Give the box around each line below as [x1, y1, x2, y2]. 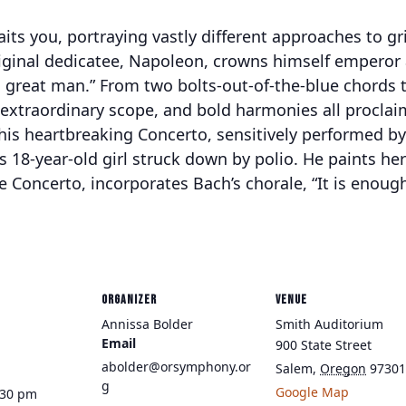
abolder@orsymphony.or [101, 358, 251, 375]
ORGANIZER [101, 292, 157, 307]
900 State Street [275, 336, 372, 353]
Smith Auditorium [275, 315, 383, 333]
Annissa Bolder [101, 315, 193, 333]
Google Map [275, 383, 349, 401]
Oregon [320, 360, 366, 377]
